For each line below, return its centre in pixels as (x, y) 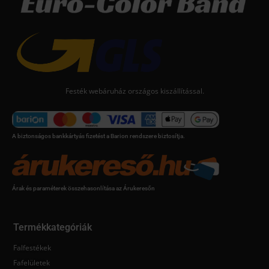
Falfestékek (32, 248)
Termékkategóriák (53, 227)
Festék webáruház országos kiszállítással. (134, 91)
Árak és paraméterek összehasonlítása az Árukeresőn (83, 188)
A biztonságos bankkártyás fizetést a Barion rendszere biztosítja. (98, 136)
